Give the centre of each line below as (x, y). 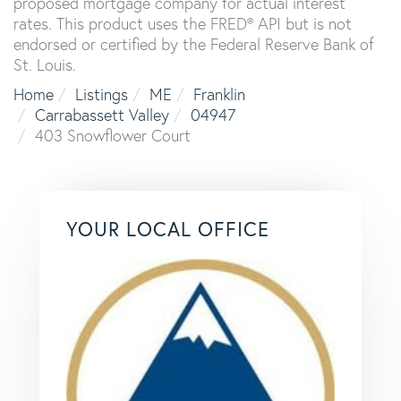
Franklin (219, 94)
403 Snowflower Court (113, 136)
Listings (102, 94)
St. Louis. (45, 65)
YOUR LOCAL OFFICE (168, 229)
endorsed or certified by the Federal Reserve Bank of (194, 44)
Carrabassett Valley (102, 115)
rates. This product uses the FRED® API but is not (183, 24)
